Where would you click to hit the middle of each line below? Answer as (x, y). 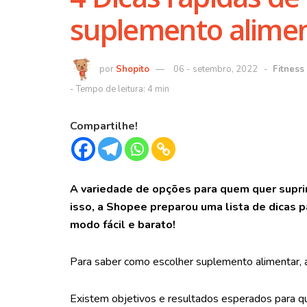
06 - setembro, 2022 (216, 69)
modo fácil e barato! (123, 225)
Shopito (133, 69)
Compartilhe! (104, 126)
